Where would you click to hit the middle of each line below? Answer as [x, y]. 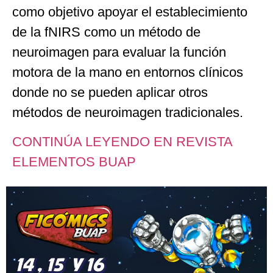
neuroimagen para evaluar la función [119, 52]
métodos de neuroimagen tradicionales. [128, 113]
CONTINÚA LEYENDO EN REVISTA [122, 141]
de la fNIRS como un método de [106, 32]
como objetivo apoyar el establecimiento [130, 12]
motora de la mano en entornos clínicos [128, 73]
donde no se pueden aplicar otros [110, 93]
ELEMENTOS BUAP [76, 161]
